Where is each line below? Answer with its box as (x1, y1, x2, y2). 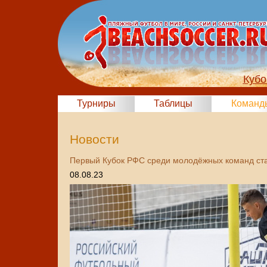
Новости (70, 132, 119, 147)
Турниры (77, 98, 116, 108)
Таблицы (154, 98, 193, 108)
